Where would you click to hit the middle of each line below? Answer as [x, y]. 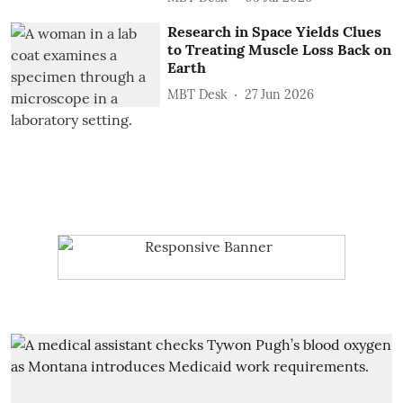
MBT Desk [198, 94]
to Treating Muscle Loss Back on [280, 50]
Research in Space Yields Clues [275, 32]
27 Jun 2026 [280, 94]
